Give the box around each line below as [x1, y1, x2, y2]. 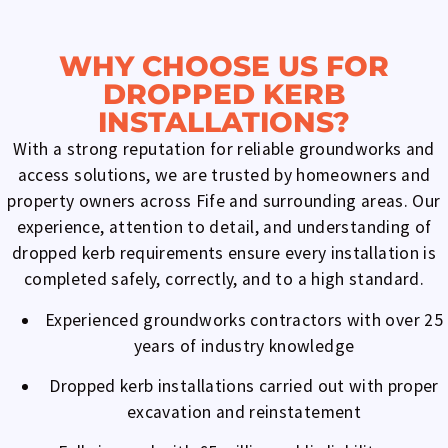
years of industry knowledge [133, 334, 355, 357]
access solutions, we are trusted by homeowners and [17, 164, 431, 187]
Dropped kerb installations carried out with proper [49, 375, 439, 398]
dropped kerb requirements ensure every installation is [11, 242, 436, 265]
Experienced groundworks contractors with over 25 [45, 308, 443, 331]
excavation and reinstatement [127, 401, 361, 424]
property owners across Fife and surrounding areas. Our [7, 190, 441, 213]
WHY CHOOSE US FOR [59, 49, 389, 84]
